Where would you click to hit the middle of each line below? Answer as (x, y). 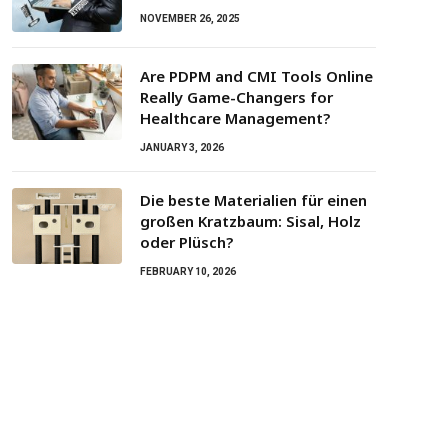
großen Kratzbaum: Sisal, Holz (250, 221)
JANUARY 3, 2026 (182, 147)
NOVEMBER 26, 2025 (190, 18)
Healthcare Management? (235, 118)
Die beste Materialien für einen (253, 200)
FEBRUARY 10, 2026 (188, 271)
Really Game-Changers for (236, 97)
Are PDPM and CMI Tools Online (256, 76)
